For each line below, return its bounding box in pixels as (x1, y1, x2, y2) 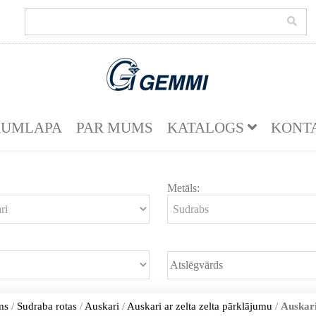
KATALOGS (166, 119, 248, 136)
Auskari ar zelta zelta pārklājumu (126, 300, 272, 312)
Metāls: (167, 182, 200, 194)
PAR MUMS (75, 119, 153, 136)
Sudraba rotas (16, 300, 77, 312)
